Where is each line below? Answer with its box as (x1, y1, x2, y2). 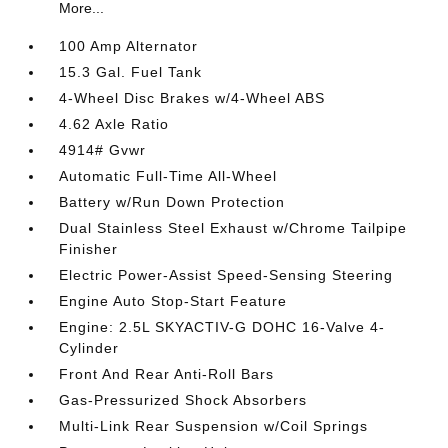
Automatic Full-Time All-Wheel (59, 168, 278, 184)
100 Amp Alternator (59, 38, 199, 54)
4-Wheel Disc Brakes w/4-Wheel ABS (59, 90, 326, 106)
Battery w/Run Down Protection (59, 194, 286, 210)
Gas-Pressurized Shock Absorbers (59, 392, 308, 408)
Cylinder (59, 340, 120, 356)
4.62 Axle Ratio (59, 116, 170, 132)
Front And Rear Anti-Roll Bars (59, 366, 275, 382)
